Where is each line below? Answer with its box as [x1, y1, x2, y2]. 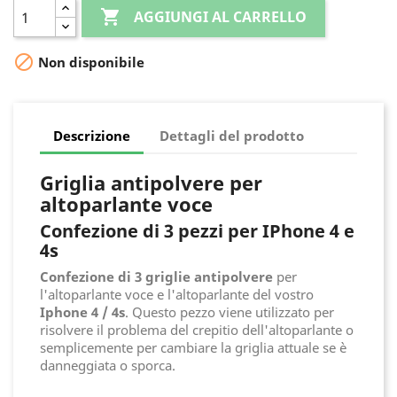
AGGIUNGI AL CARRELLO [134, 6, 307, 27]
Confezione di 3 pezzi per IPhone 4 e [40, 218, 354, 243]
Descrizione [53, 127, 130, 145]
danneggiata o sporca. [40, 355, 175, 374]
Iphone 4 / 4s [40, 302, 125, 321]
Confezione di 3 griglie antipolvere [40, 267, 273, 285]
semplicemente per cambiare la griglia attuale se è [40, 338, 346, 356]
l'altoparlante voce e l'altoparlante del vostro [40, 284, 314, 303]
